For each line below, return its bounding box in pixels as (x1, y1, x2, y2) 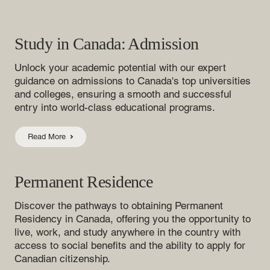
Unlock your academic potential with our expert (14, 61, 226, 74)
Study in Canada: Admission (14, 34, 199, 54)
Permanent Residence (14, 172, 153, 192)
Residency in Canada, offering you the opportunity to (14, 213, 251, 225)
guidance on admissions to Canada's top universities (14, 75, 251, 87)
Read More (27, 132, 66, 142)
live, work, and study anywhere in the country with (14, 226, 240, 239)
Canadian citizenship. (14, 253, 110, 265)
